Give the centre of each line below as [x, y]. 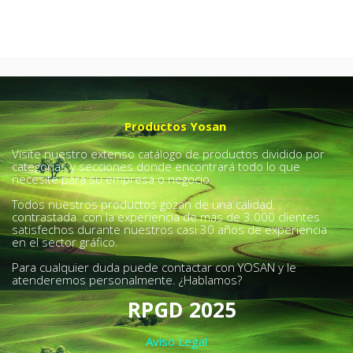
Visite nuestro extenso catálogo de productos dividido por [168, 154]
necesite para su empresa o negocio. [112, 179]
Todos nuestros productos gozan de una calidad [142, 204]
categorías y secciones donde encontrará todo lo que [156, 166]
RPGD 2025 [182, 310]
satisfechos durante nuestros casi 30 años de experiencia [169, 229]
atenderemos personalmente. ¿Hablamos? [127, 280]
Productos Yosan [175, 126]
